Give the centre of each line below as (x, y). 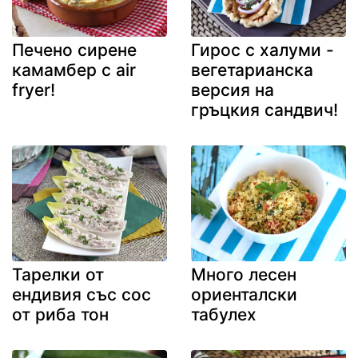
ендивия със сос (82, 295)
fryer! (34, 89)
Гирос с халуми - (263, 50)
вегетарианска (252, 70)
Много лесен (244, 275)
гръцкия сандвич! (265, 109)
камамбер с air (74, 70)
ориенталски (244, 295)
